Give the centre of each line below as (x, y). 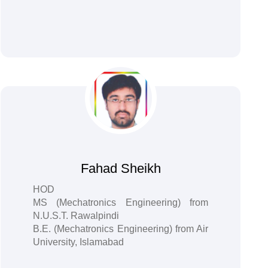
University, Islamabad (78, 242)
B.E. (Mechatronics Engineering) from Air (121, 229)
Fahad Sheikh (121, 168)
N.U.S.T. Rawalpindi (76, 216)
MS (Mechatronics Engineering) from (121, 202)
